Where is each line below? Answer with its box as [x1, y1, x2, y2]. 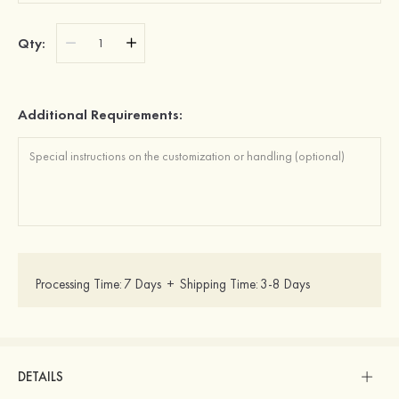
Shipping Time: [180, 275, 258, 294]
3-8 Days [260, 275, 310, 294]
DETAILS [18, 368, 63, 387]
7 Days [124, 275, 161, 294]
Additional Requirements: [18, 105, 183, 125]
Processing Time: [36, 275, 122, 294]
